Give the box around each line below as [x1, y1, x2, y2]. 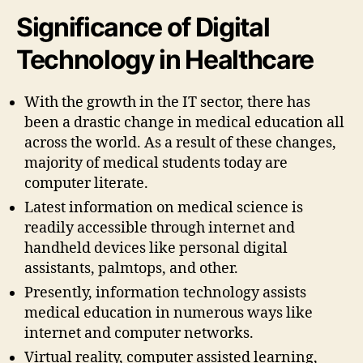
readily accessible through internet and [24, 219, 295, 238]
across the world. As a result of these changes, [24, 134, 336, 153]
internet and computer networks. [24, 324, 254, 344]
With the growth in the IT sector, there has [24, 93, 310, 113]
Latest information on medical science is [24, 199, 303, 218]
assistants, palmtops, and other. [24, 259, 238, 279]
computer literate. [24, 174, 148, 194]
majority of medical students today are [24, 154, 288, 173]
